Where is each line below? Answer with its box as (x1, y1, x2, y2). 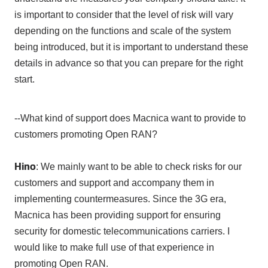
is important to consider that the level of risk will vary (14, 9, 233, 20)
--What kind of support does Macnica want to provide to (14, 113, 246, 124)
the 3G (179, 194, 208, 205)
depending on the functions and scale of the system (14, 25, 231, 36)
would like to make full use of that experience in (14, 242, 214, 253)
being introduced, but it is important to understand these (14, 41, 248, 52)
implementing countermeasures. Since (14, 194, 179, 205)
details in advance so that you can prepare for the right (14, 57, 243, 68)
